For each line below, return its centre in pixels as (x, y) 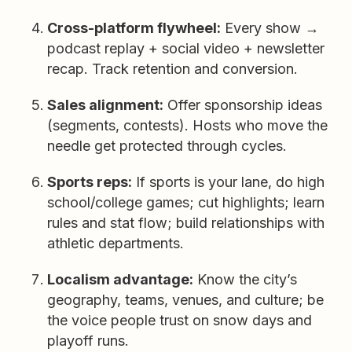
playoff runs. (88, 341)
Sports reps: (90, 182)
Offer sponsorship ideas (243, 105)
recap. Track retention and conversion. (172, 69)
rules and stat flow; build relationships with (186, 223)
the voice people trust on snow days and (180, 320)
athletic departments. (115, 243)
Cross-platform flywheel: (134, 28)
